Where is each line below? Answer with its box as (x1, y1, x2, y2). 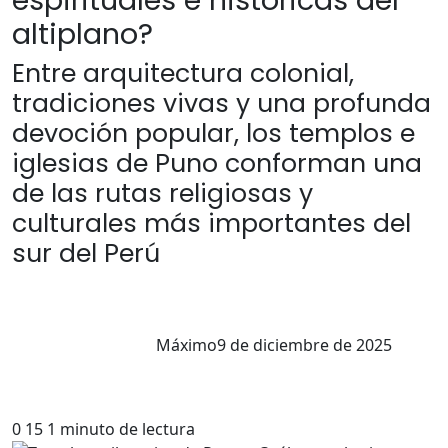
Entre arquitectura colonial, (12, 56, 354, 91)
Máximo (156, 334, 217, 357)
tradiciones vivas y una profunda (12, 86, 431, 121)
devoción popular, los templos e (12, 116, 415, 151)
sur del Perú (12, 236, 160, 271)
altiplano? (12, 14, 153, 54)
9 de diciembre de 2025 (217, 334, 392, 357)
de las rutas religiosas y (12, 176, 313, 211)
